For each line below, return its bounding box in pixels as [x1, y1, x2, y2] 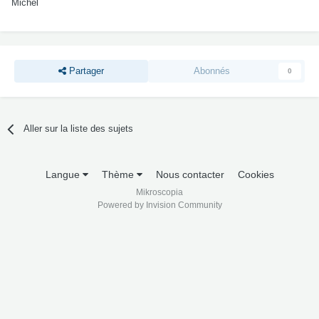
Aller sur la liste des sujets [23, 123, 134, 135]
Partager [66, 66, 104, 77]
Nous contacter [155, 169, 224, 181]
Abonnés [194, 66, 231, 77]
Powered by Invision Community [97, 200, 222, 211]
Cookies [237, 169, 274, 181]
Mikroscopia [136, 187, 183, 198]
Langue [45, 169, 83, 181]
